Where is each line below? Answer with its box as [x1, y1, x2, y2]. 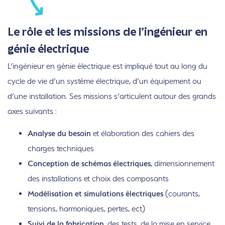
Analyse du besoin [28, 129, 91, 139]
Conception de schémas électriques [28, 159, 151, 169]
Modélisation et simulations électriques [28, 189, 163, 199]
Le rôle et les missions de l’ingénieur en [8, 28, 207, 39]
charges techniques [28, 144, 94, 154]
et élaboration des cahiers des [91, 129, 194, 139]
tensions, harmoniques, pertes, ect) [28, 204, 145, 214]
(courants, [163, 189, 200, 199]
